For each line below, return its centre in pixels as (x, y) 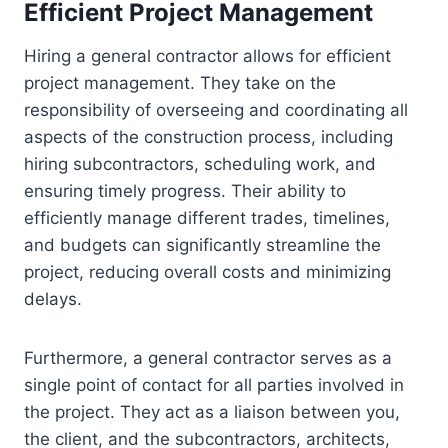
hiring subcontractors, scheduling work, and (200, 164)
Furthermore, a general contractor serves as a (208, 358)
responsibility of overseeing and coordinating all (216, 110)
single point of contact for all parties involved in (214, 385)
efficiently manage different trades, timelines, (207, 218)
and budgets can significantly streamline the (202, 245)
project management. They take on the (180, 83)
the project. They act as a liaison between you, (212, 412)
